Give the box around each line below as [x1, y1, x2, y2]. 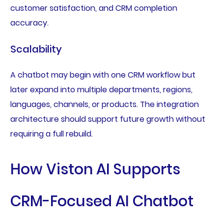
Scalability [10, 42, 62, 56]
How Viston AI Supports [10, 159, 180, 180]
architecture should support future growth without [10, 113, 205, 125]
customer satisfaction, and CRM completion [10, 2, 177, 14]
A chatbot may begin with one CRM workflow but [10, 69, 195, 81]
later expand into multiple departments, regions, [10, 83, 192, 95]
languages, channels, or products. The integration [10, 98, 199, 110]
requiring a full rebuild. [10, 128, 93, 139]
